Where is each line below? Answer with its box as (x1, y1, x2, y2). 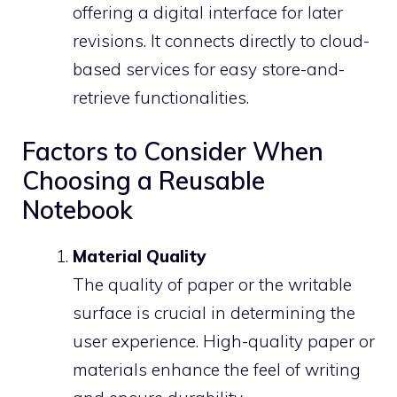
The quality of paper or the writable (73, 274, 352, 295)
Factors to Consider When (22, 136, 323, 167)
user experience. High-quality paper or (73, 331, 375, 352)
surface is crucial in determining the (73, 302, 355, 323)
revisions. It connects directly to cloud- (73, 29, 370, 51)
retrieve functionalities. (73, 86, 249, 108)
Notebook (22, 194, 133, 225)
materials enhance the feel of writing (73, 359, 361, 380)
